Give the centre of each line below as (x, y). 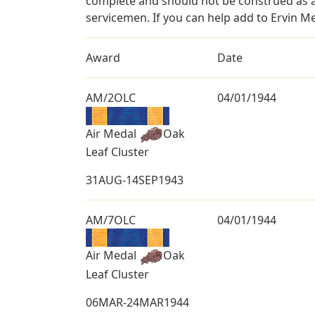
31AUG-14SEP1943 (135, 180)
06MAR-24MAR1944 (137, 302)
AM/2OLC (111, 97)
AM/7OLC (111, 220)
